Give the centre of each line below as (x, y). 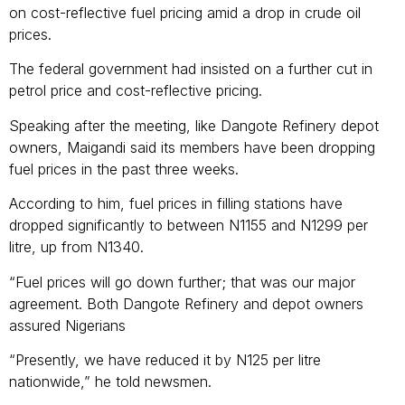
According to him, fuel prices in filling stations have (176, 204)
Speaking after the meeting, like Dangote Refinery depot (194, 125)
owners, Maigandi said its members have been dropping (192, 147)
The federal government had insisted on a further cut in (191, 69)
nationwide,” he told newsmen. (113, 381)
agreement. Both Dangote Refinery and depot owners (186, 303)
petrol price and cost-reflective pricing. (138, 91)
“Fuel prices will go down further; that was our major (182, 282)
